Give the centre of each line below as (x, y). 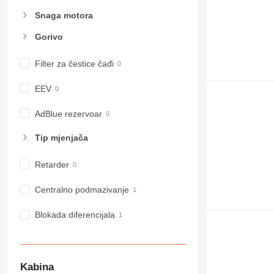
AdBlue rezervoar (68, 113)
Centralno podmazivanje (82, 190)
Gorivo (49, 36)
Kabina (37, 267)
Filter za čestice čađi (74, 63)
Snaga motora (64, 16)
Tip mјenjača (61, 138)
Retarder (52, 165)
